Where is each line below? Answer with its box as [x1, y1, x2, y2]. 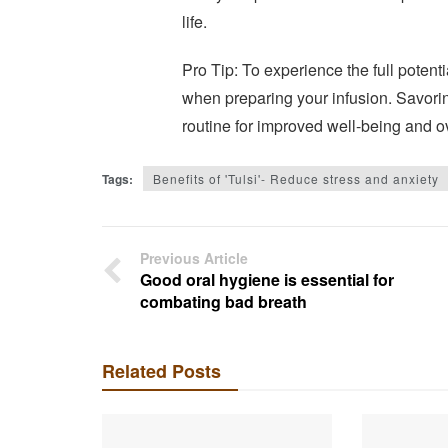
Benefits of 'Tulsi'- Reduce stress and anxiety [153, 170, 439, 187]
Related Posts [102, 358, 221, 384]
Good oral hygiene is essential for [140, 268, 394, 291]
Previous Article [140, 248, 248, 268]
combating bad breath [140, 290, 307, 313]
